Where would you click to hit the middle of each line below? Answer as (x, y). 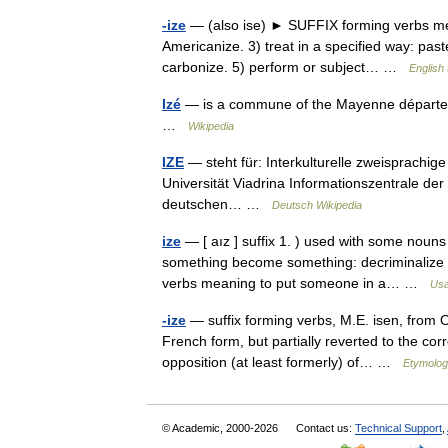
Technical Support (398, 428)
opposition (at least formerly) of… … (282, 362)
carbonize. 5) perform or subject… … (285, 67)
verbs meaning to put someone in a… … (296, 283)
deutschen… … (217, 204)
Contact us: (325, 428)
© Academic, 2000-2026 (221, 428)
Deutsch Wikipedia (317, 205)
